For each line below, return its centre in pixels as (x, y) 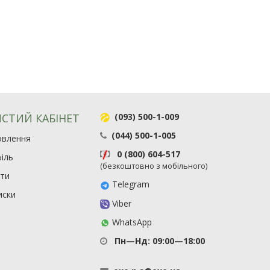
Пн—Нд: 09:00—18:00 (159, 241)
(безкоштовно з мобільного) (154, 166)
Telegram (130, 184)
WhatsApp (131, 222)
